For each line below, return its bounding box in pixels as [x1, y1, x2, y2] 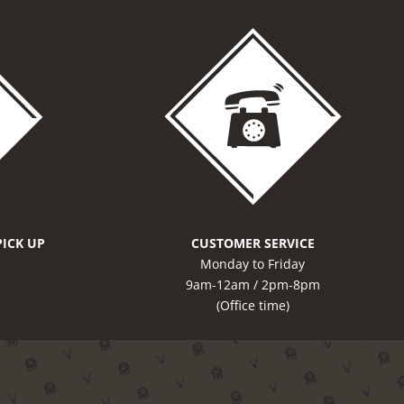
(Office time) [216, 296, 289, 314]
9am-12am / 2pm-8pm [185, 275, 320, 293]
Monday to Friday [200, 254, 305, 272]
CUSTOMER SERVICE [190, 234, 315, 252]
